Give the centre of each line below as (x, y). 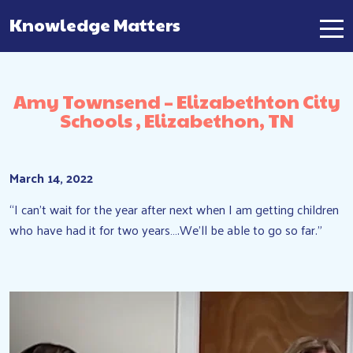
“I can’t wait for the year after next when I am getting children (174, 209)
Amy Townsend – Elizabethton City (176, 101)
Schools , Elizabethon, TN (176, 120)
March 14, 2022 (51, 178)
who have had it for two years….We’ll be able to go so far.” (166, 230)
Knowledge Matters (95, 24)
